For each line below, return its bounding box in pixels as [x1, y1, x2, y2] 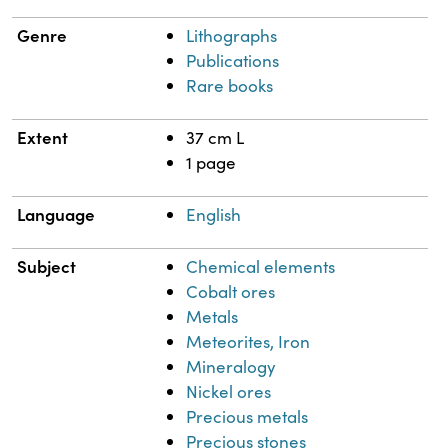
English [186, 202, 242, 226]
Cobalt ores [186, 279, 276, 303]
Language [17, 201, 96, 226]
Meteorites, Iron [186, 329, 311, 353]
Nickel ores [186, 379, 272, 403]
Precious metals [186, 404, 309, 428]
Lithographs [186, 23, 278, 47]
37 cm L [186, 125, 245, 149]
